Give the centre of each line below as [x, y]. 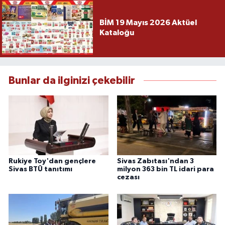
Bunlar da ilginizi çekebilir [72, 80]
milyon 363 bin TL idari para [165, 169]
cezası [128, 177]
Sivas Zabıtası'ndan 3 [155, 161]
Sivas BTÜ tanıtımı [40, 169]
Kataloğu [117, 33]
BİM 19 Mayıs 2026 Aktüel [148, 23]
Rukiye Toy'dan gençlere [52, 161]
